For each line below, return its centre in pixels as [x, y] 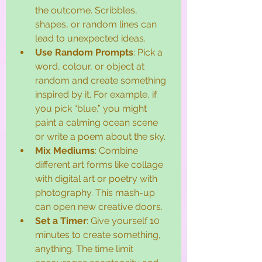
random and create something [102, 80]
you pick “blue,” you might [92, 108]
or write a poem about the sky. [100, 136]
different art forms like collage [100, 164]
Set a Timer [61, 220]
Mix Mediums [65, 150]
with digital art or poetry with [97, 178]
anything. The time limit [85, 249]
